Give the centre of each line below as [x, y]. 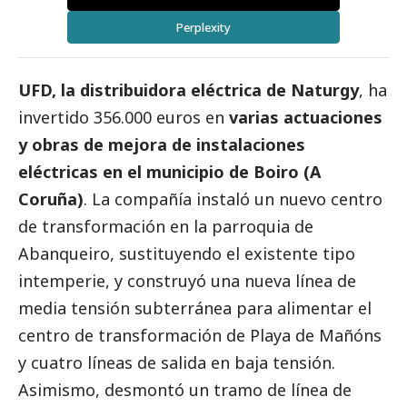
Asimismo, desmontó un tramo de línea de [185, 390]
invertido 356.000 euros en [124, 118]
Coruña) [51, 199]
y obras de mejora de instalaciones [162, 145]
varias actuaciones [306, 118]
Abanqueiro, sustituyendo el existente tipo [187, 254]
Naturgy [325, 90]
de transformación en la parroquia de [166, 227]
